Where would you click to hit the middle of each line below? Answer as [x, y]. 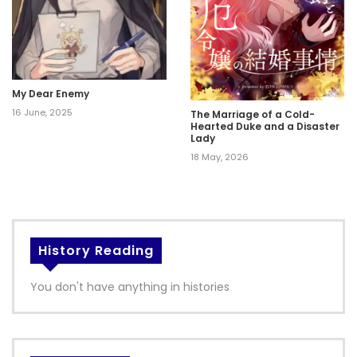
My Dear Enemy [51, 93]
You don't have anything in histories [130, 286]
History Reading [96, 250]
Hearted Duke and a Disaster [265, 126]
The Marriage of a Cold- [253, 114]
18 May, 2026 [220, 157]
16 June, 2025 [42, 112]
